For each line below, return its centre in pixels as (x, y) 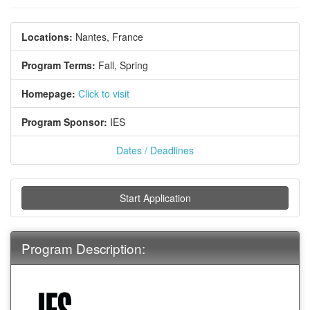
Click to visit (104, 94)
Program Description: (83, 248)
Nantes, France (109, 37)
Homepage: (48, 94)
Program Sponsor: (64, 122)
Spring (134, 65)
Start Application (155, 198)
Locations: (47, 37)
